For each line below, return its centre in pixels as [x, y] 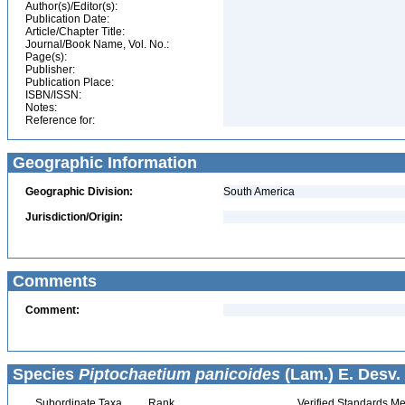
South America [259, 192]
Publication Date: [67, 19]
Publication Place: [70, 82]
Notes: [41, 108]
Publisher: [50, 70]
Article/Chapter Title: [75, 32]
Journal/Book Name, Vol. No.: [97, 44]
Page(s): [46, 57]
